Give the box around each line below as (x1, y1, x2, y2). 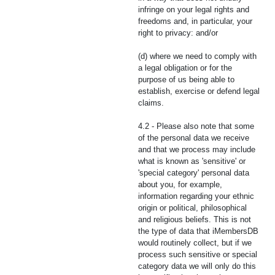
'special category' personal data (138, 168, 249, 177)
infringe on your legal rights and (138, 5, 249, 14)
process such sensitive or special (138, 250, 257, 259)
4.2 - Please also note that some (138, 122, 254, 131)
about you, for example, (138, 180, 222, 189)
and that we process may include (138, 145, 255, 154)
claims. (138, 98, 164, 107)
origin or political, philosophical (138, 203, 247, 212)
